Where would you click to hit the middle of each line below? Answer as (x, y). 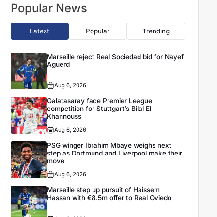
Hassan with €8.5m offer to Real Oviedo (109, 197)
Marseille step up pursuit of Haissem (104, 190)
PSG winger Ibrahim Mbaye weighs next (109, 146)
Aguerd (59, 64)
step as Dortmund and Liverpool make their (115, 153)
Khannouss (64, 116)
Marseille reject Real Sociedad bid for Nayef (116, 56)
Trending (156, 31)
